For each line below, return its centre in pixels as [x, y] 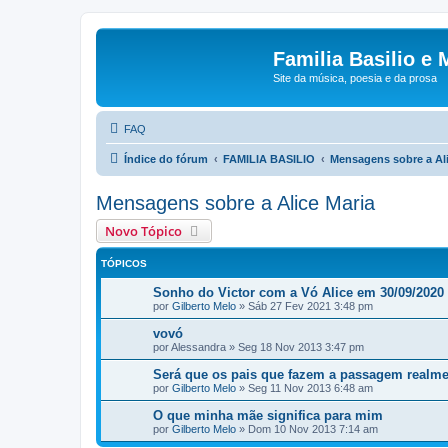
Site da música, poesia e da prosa [355, 78]
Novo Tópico [143, 230]
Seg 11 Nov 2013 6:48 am [310, 387]
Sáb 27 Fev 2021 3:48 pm [310, 305]
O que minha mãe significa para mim [268, 415]
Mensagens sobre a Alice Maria [235, 202]
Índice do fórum [166, 158]
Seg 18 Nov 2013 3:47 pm [301, 346]
